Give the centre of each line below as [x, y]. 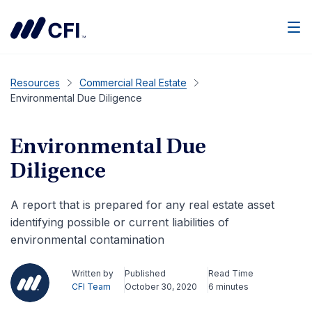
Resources [35, 83]
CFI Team [91, 287]
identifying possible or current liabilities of [120, 222]
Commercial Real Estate [133, 83]
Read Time [231, 273]
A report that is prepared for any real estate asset [142, 205]
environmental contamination [87, 240]
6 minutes [228, 287]
